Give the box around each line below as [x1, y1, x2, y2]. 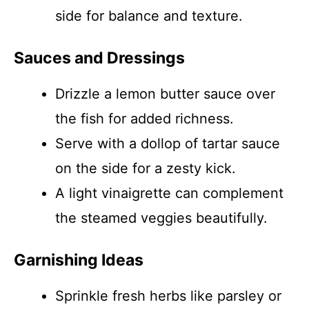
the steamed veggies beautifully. [55, 210, 268, 226]
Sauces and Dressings [14, 48, 185, 68]
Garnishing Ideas [14, 250, 143, 270]
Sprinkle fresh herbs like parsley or [55, 288, 281, 304]
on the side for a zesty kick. [55, 160, 236, 177]
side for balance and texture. [55, 8, 243, 24]
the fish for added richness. [55, 110, 234, 127]
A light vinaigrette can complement [55, 185, 283, 201]
